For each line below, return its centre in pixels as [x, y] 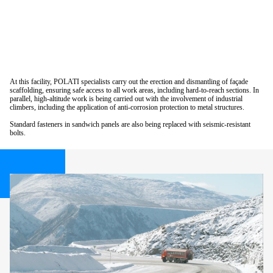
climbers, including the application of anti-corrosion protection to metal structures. [127, 107]
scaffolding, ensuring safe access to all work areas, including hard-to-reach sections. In [134, 90]
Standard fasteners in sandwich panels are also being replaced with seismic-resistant [130, 124]
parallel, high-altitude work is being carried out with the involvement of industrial [126, 98]
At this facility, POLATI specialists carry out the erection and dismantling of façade [129, 81]
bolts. [18, 133]
